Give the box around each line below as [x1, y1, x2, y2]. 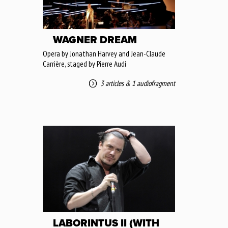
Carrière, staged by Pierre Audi [43, 59, 126, 69]
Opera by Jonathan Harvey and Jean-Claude [43, 48, 165, 59]
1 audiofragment [132, 78, 175, 88]
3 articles [100, 78, 124, 88]
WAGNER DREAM [53, 34, 137, 46]
